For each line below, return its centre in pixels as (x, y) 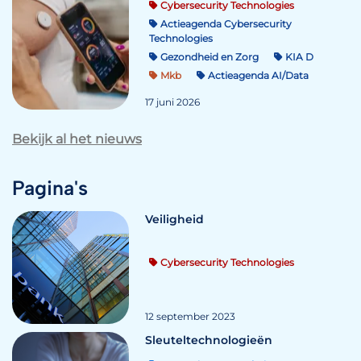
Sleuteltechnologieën (209, 340)
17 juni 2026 (172, 102)
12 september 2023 (190, 316)
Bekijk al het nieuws (77, 139)
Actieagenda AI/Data (257, 75)
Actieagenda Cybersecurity (225, 23)
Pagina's (50, 187)
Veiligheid (174, 219)
